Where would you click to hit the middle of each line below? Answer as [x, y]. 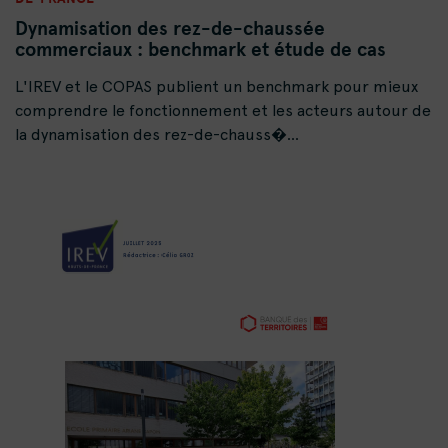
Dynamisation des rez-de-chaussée [170, 28]
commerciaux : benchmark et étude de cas [200, 49]
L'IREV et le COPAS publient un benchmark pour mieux [216, 87]
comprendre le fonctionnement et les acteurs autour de [223, 111]
